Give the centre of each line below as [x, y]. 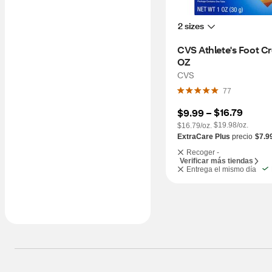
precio [241, 137]
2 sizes [191, 26]
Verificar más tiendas [216, 161]
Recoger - [203, 152]
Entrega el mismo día [221, 169]
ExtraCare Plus [204, 137]
